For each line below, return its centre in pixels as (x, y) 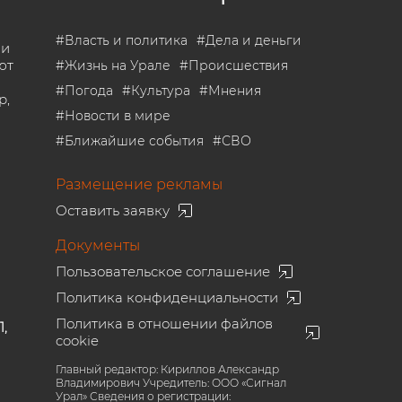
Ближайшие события (135, 141)
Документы (98, 245)
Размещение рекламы (140, 184)
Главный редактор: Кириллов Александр (168, 369)
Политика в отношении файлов (165, 323)
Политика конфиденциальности (167, 297)
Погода (89, 91)
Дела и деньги (254, 40)
